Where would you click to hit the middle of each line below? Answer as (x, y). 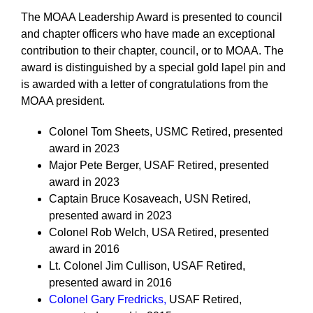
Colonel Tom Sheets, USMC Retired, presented (166, 132)
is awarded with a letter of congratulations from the (145, 84)
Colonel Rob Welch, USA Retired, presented (159, 232)
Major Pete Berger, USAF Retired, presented (159, 165)
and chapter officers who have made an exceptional (148, 34)
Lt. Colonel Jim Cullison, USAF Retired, (147, 266)
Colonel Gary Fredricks (106, 299)
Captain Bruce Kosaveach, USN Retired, (150, 199)
